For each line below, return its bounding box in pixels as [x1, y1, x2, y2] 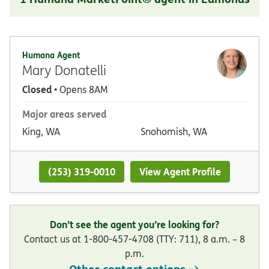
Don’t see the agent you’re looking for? [50, 217, 219, 232]
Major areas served [22, 106, 106, 121]
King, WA [22, 124, 60, 138]
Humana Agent [22, 48, 80, 61]
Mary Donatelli [22, 61, 106, 79]
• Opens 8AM [52, 82, 107, 96]
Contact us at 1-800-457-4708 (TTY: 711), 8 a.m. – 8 [24, 232, 245, 246]
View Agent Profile [139, 164, 222, 178]
